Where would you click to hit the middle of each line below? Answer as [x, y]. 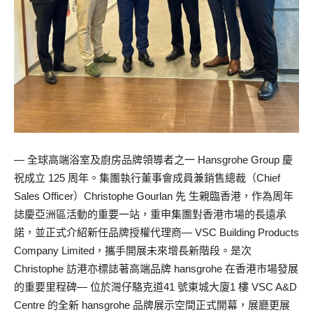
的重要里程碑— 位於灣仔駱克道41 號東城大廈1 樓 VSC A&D [155, 287]
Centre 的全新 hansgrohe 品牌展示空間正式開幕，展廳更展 [152, 305]
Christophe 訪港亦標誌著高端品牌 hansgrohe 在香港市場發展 [156, 269]
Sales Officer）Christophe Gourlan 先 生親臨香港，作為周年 [154, 196]
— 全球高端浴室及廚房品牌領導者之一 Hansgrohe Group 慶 [153, 160]
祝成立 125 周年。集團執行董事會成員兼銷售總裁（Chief [147, 178]
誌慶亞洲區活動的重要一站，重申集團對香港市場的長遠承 [150, 214]
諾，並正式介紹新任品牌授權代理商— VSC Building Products [156, 233]
